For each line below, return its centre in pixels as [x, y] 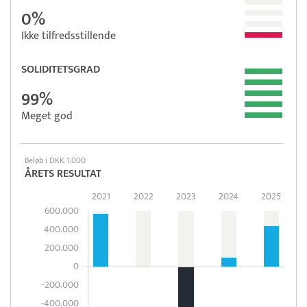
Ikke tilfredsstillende [69, 36]
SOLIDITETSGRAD [61, 69]
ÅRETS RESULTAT [63, 173]
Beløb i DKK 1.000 [55, 160]
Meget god [47, 116]
